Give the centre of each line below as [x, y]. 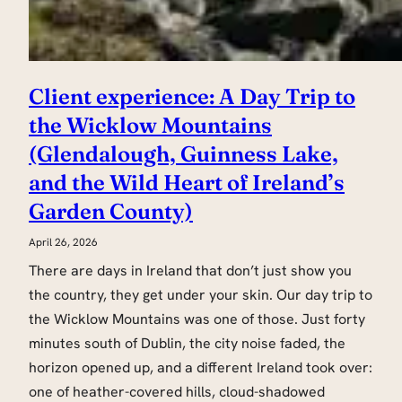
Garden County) [111, 212]
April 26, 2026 [63, 243]
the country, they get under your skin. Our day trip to [201, 295]
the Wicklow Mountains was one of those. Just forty [197, 319]
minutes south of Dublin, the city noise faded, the [187, 344]
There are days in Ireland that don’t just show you [190, 271]
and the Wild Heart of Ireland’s [187, 183]
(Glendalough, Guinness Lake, [184, 154]
